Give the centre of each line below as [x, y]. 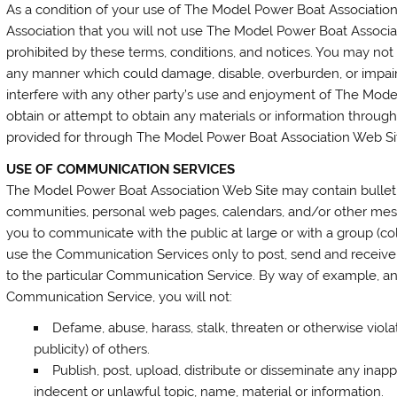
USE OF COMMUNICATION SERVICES [121, 169]
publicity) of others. [91, 349]
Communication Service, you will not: [120, 296]
